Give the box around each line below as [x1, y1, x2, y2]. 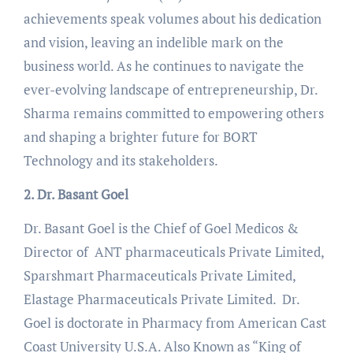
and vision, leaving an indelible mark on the [23, 32, 284, 51]
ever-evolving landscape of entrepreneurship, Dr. [23, 80, 318, 98]
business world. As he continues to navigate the [23, 56, 304, 75]
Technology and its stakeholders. [23, 150, 218, 169]
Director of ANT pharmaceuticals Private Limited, [23, 242, 324, 261]
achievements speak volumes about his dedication [23, 9, 321, 28]
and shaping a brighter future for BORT [23, 127, 258, 146]
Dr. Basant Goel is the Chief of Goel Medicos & [23, 218, 299, 237]
